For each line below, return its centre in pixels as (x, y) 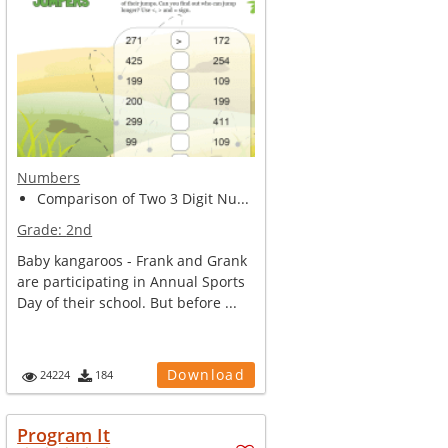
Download (206, 374)
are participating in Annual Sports (131, 281)
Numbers (49, 177)
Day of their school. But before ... (127, 302)
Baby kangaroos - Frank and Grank (132, 260)
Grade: (42, 229)
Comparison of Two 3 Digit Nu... (143, 198)
